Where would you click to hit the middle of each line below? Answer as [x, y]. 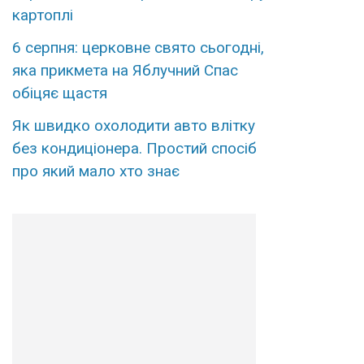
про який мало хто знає [95, 171]
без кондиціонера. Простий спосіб [134, 149]
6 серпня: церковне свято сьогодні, [138, 48]
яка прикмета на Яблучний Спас [125, 71]
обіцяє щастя [59, 93]
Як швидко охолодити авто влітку [133, 126]
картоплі [42, 15]
